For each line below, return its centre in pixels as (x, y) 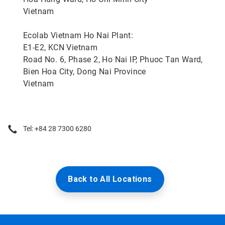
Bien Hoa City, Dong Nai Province (85, 72)
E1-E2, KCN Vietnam (61, 47)
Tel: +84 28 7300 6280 (57, 129)
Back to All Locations (110, 179)
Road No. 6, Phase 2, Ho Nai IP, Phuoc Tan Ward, (113, 60)
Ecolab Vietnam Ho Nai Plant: (78, 35)
